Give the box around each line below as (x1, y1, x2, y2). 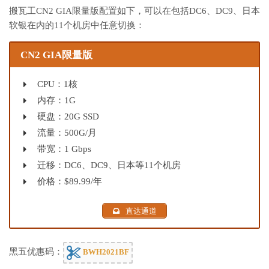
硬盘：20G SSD (37, 111, 99, 121)
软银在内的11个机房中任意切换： (9, 20, 145, 31)
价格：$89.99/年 (37, 176, 102, 186)
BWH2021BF (81, 247, 129, 257)
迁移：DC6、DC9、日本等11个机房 (37, 160, 181, 170)
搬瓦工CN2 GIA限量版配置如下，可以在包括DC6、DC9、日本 (9, 6, 260, 16)
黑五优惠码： (9, 247, 63, 257)
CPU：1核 (37, 79, 77, 89)
